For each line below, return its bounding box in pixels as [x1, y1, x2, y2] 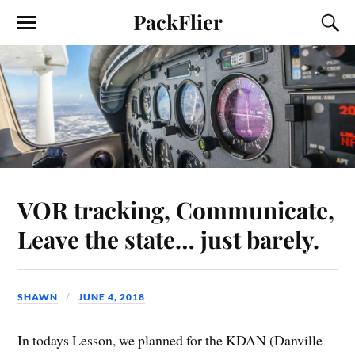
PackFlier [132, 8, 223, 35]
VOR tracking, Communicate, [17, 193, 335, 225]
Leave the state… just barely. [17, 223, 320, 254]
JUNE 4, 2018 [78, 290, 146, 303]
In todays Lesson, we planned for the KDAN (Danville [17, 330, 323, 350]
